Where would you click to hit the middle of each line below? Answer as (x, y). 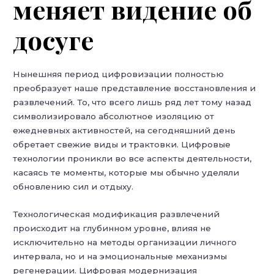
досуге (54, 40)
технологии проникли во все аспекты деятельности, (132, 159)
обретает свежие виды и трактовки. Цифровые (122, 145)
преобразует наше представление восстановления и (135, 88)
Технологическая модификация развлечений (117, 214)
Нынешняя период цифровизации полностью (119, 74)
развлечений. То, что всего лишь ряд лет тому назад (132, 102)
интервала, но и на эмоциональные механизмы (120, 257)
